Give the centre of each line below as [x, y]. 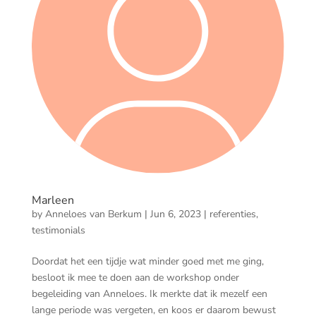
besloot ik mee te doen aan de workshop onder [135, 277]
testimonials [58, 230]
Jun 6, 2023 [175, 214]
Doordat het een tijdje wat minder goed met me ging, [147, 261]
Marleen [53, 200]
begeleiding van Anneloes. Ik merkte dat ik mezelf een [149, 293]
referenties [232, 214]
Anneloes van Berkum [93, 214]
